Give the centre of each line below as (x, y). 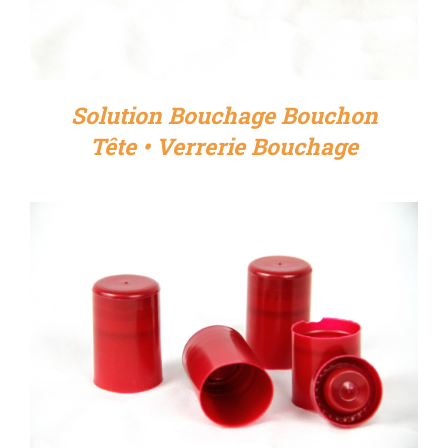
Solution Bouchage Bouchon (224, 114)
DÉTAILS (224, 335)
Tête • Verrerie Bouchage (224, 145)
